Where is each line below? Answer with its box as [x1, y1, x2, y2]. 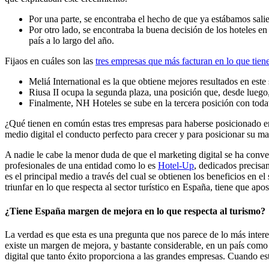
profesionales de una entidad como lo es [5, 160, 158, 171]
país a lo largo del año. [29, 35, 116, 46]
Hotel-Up [158, 160, 194, 171]
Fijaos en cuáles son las [5, 56, 95, 67]
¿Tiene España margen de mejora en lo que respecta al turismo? [5, 205, 268, 216]
